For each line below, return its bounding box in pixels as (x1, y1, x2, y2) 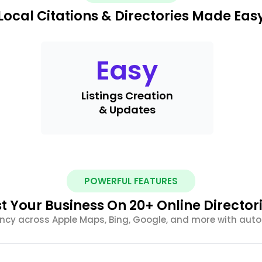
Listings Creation (81, 88, 173, 103)
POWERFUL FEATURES (84, 174, 178, 187)
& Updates (98, 102, 156, 117)
